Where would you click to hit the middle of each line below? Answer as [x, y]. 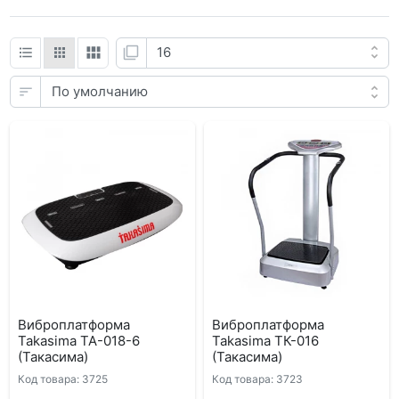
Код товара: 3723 [257, 379]
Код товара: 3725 [62, 379]
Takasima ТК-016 [265, 340]
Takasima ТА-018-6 [78, 340]
